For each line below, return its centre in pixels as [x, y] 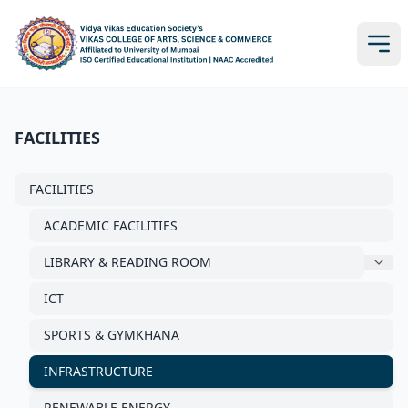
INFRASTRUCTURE [98, 371]
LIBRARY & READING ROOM [127, 262]
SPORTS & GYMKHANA [112, 335]
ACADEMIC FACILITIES [111, 225]
